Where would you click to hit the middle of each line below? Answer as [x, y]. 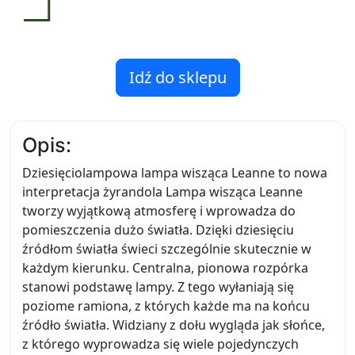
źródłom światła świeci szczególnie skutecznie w [167, 249]
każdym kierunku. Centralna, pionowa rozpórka [165, 268]
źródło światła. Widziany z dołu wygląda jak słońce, [174, 325]
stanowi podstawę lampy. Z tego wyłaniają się [158, 287]
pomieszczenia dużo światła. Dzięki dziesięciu [158, 230]
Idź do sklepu [177, 77]
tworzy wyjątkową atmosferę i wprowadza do [159, 211]
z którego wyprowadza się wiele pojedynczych [160, 344]
